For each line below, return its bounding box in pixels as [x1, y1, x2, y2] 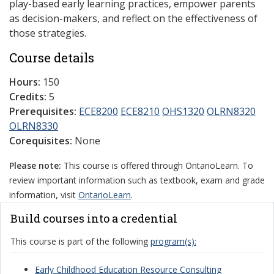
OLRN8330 [9, 119, 58, 133]
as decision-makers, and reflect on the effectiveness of [9, 12, 257, 25]
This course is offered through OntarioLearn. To [64, 160, 253, 171]
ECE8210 [120, 105, 160, 118]
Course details [9, 50, 94, 65]
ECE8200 [79, 105, 118, 118]
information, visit [9, 189, 78, 201]
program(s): [150, 235, 196, 247]
